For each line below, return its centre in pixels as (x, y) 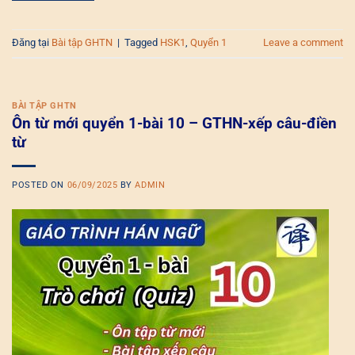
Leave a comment (303, 43)
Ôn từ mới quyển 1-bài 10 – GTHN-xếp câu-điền (174, 124)
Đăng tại (32, 43)
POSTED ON (40, 185)
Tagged (142, 43)
